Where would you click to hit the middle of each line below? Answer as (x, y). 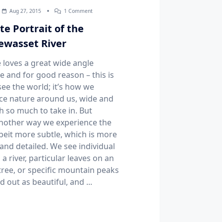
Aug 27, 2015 (26, 11)
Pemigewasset (110, 48)
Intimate (103, 18)
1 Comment (79, 11)
